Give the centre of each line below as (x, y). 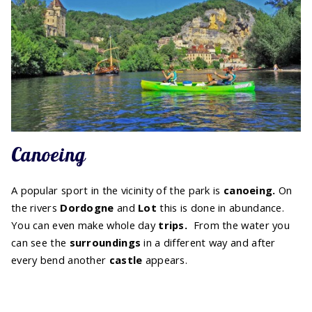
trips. (173, 225)
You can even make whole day (85, 225)
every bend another (60, 260)
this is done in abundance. (221, 208)
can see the (40, 243)
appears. (165, 260)
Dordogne (87, 208)
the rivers (36, 208)
